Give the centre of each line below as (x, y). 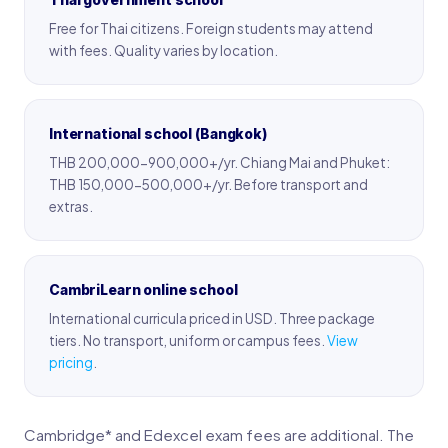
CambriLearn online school (143, 289)
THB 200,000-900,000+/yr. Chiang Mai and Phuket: (219, 162)
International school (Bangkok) (158, 133)
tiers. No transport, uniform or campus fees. (188, 340)
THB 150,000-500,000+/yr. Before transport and (208, 184)
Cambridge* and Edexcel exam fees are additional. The (219, 434)
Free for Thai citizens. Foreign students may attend (211, 28)
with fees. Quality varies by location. (163, 50)
